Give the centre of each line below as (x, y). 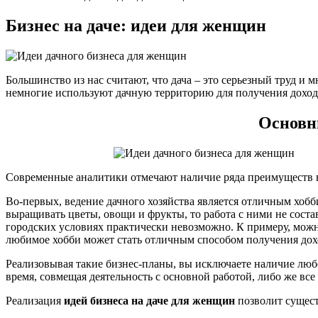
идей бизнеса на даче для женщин (149, 300)
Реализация (35, 300)
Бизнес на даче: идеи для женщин (136, 25)
